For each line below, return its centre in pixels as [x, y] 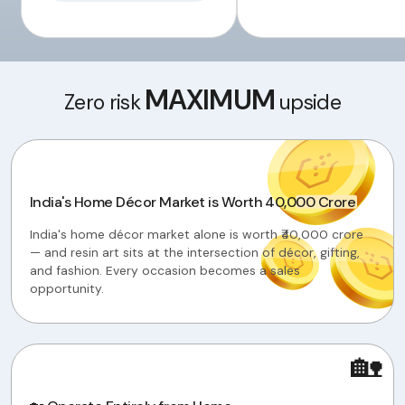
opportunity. [66, 288]
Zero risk [105, 103]
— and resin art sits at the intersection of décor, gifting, [194, 252]
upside [307, 103]
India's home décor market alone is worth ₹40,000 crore [196, 234]
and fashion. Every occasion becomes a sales [165, 270]
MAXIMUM [210, 100]
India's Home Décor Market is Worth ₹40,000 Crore [193, 202]
